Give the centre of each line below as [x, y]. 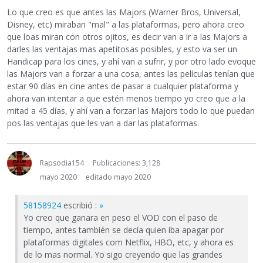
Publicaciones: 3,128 [127, 163]
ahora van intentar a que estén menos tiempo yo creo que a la [126, 99]
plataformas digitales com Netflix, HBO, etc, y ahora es [129, 242]
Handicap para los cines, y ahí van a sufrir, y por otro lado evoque [131, 62]
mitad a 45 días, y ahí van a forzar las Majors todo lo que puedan [131, 111]
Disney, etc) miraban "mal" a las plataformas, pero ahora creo [126, 25]
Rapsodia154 [62, 163]
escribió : [80, 205]
